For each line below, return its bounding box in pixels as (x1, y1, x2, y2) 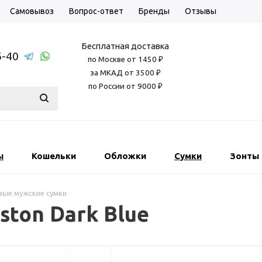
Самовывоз (10, 6, 54, 16)
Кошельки (32, 151, 76, 161)
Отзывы (185, 6, 216, 16)
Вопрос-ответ (69, 6, 123, 16)
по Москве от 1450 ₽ (87, 55, 163, 64)
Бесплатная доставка (81, 41, 169, 51)
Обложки (104, 151, 146, 161)
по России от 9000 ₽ (88, 82, 163, 91)
